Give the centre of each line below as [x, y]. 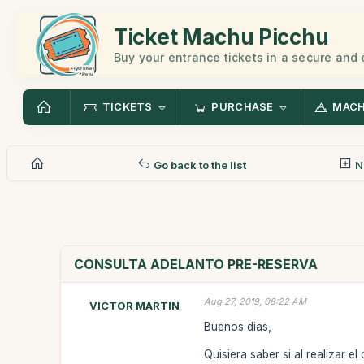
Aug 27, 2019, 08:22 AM [256, 301]
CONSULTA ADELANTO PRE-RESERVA [196, 264]
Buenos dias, [238, 326]
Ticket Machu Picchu [221, 37]
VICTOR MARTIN [134, 305]
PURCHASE [243, 107]
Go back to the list [198, 165]
